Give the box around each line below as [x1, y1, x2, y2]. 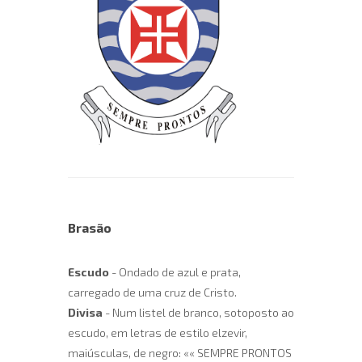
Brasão [68, 220, 112, 236]
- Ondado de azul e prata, [109, 265, 241, 280]
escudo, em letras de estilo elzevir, [68, 326, 247, 340]
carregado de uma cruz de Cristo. [68, 285, 237, 300]
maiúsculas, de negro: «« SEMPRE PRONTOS [68, 346, 292, 360]
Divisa [68, 305, 103, 320]
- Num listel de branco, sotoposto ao [103, 305, 294, 320]
